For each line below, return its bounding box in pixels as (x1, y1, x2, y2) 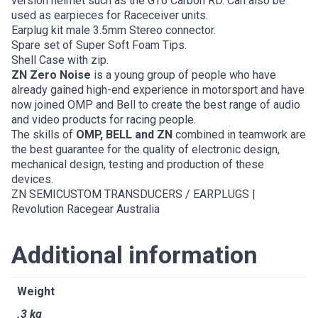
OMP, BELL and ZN (76, 128, 172, 142)
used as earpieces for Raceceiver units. (11, 9, 208, 23)
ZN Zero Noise (11, 68, 91, 82)
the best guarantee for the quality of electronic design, (11, 143, 280, 157)
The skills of (11, 128, 76, 142)
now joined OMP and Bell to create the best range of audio (11, 98, 300, 112)
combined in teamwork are (172, 128, 306, 142)
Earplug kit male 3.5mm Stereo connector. (11, 23, 216, 38)
